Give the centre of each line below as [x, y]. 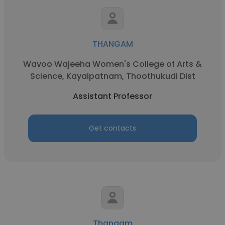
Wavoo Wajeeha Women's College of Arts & [113, 64]
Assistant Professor [113, 96]
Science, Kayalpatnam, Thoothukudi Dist [113, 76]
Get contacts [113, 128]
